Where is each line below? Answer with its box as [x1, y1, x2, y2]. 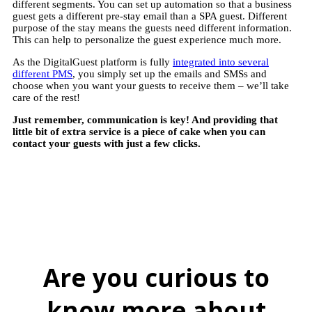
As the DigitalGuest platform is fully [13, 56, 173, 68]
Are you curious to [42, 261, 270, 295]
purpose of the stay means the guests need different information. [13, 22, 292, 33]
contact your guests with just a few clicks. [13, 137, 203, 149]
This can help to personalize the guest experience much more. [13, 33, 284, 45]
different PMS [13, 68, 72, 79]
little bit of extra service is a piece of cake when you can [13, 125, 265, 137]
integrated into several [173, 56, 269, 68]
